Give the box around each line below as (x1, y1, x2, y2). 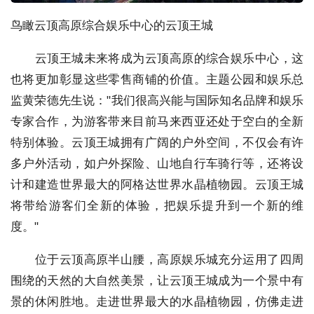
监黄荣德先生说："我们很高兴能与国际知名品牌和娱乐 (11, 93, 303, 107)
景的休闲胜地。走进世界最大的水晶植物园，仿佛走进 (11, 294, 303, 308)
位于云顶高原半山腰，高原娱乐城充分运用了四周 (11, 252, 303, 266)
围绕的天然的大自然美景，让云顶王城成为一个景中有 (11, 273, 303, 287)
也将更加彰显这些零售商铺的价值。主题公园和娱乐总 (11, 72, 303, 86)
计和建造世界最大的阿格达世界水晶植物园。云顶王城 (11, 177, 303, 191)
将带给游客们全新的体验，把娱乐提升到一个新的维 (11, 198, 303, 212)
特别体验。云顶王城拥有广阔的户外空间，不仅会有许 (11, 135, 303, 149)
